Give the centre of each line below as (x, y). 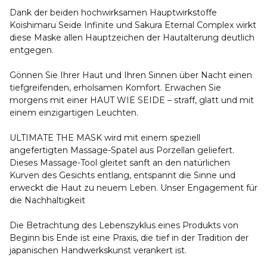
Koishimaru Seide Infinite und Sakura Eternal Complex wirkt (133, 25)
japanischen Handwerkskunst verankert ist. (98, 250)
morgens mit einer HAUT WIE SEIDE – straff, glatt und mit (132, 100)
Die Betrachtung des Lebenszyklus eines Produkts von (124, 225)
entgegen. (32, 50)
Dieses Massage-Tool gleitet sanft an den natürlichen (120, 163)
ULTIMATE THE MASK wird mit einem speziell (105, 138)
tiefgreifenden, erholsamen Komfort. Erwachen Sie (115, 88)
